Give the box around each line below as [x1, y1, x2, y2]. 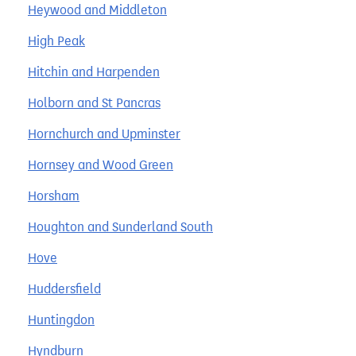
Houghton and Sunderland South [28, 219, 213, 234]
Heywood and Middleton [28, 2, 167, 17]
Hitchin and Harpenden [28, 64, 160, 79]
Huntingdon [28, 311, 95, 327]
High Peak [28, 33, 85, 48]
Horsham [28, 188, 79, 203]
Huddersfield [28, 281, 101, 296]
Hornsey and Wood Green [28, 157, 173, 172]
